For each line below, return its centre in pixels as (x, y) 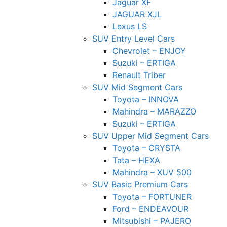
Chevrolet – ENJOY (149, 50)
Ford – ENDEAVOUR (150, 209)
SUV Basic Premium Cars (140, 184)
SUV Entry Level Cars (134, 38)
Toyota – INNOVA (146, 99)
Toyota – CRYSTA (146, 148)
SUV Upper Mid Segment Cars (150, 136)
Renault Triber (139, 75)
